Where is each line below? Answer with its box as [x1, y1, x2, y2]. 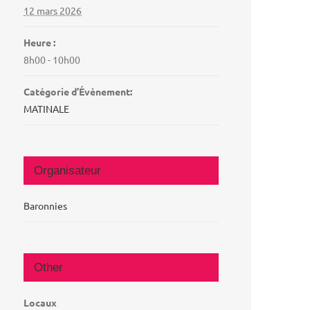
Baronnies [24, 199, 68, 212]
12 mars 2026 [24, 3, 82, 17]
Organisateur [34, 163, 102, 177]
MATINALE [24, 102, 70, 115]
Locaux [24, 295, 57, 309]
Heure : [24, 35, 56, 48]
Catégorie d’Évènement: [24, 84, 133, 98]
